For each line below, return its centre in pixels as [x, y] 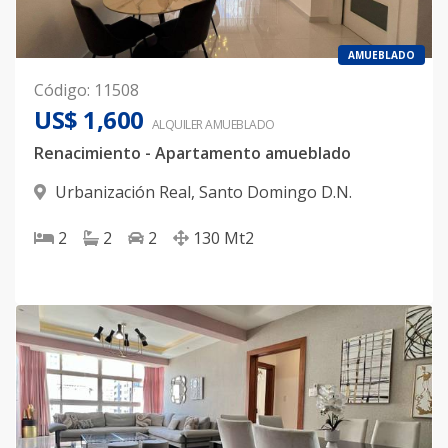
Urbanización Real [123, 192]
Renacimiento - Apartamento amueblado [192, 153]
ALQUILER [177, 124]
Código [60, 90]
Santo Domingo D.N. [275, 192]
